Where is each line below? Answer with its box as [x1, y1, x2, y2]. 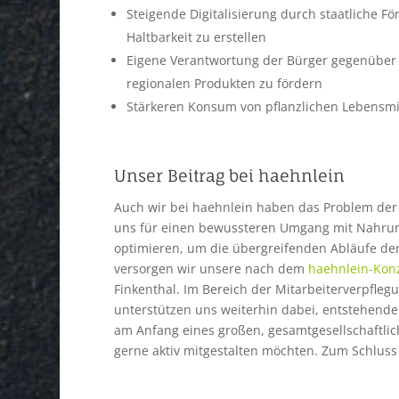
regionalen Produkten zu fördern [126, 75, 322, 93]
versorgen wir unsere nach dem [113, 260, 308, 278]
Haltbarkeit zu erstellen [126, 28, 266, 46]
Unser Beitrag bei [113, 166, 258, 186]
